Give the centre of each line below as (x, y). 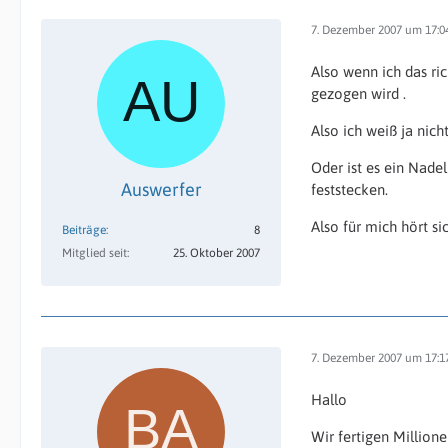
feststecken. (349, 189)
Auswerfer (161, 189)
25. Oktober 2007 (216, 253)
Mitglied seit (94, 253)
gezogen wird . (358, 93)
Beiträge (84, 230)
